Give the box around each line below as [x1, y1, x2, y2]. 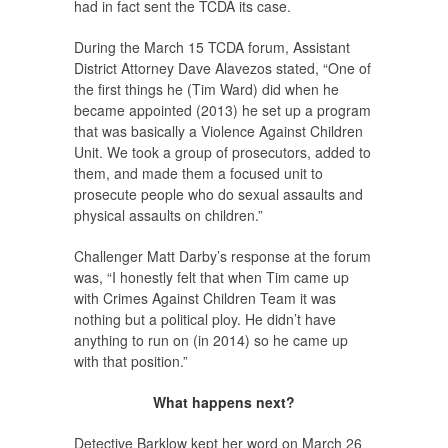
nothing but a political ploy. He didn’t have [74, 309, 336, 330]
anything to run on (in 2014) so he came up [74, 330, 348, 351]
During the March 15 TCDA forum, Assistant [74, 37, 350, 58]
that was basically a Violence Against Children [74, 121, 363, 142]
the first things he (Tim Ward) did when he [74, 79, 339, 100]
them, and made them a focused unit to [74, 163, 323, 184]
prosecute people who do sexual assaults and [74, 184, 363, 205]
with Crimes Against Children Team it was [74, 288, 336, 309]
